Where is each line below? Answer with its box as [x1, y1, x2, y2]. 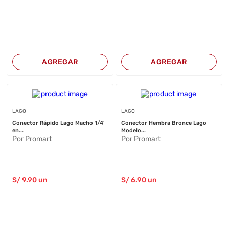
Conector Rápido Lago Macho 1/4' [12, 120, 105, 126]
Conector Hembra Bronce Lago [121, 120, 207, 126]
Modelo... [121, 127, 146, 134]
